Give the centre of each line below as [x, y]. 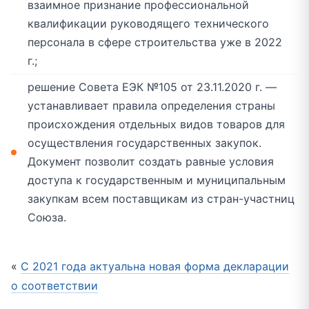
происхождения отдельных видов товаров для [156, 124]
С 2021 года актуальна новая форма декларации [155, 267]
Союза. [47, 218]
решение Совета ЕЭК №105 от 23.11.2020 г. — [152, 87]
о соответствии [54, 286]
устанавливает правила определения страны [151, 106]
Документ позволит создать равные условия [151, 162]
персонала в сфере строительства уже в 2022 [155, 42]
